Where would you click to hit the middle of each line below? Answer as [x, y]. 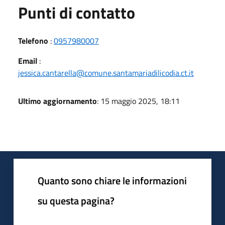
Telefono [33, 40]
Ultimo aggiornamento [58, 101]
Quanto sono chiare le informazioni [112, 180]
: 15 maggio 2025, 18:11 [138, 101]
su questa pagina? [76, 200]
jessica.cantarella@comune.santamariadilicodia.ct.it [106, 73]
